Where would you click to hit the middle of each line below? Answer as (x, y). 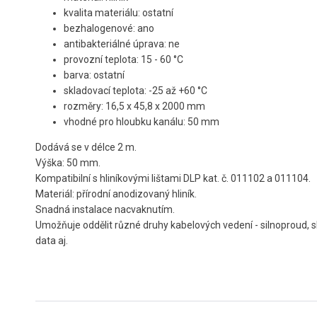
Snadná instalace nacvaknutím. (105, 210)
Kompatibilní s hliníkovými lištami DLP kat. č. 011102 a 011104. (173, 179)
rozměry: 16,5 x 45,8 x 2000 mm (134, 106)
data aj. (52, 241)
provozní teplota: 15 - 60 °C (123, 60)
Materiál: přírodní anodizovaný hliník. (116, 194)
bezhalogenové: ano (109, 29)
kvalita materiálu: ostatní (119, 13)
